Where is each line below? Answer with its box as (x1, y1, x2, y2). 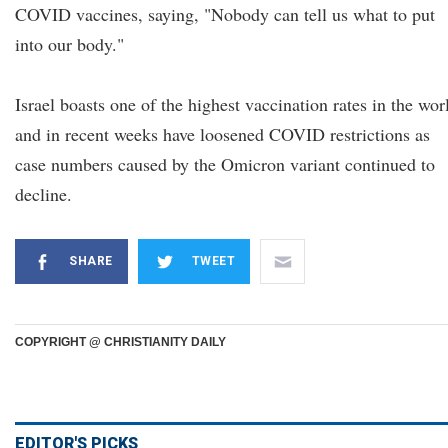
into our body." (15, 32, 124, 56)
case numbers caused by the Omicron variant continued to (15, 152, 435, 176)
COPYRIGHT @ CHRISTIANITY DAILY (15, 335, 226, 349)
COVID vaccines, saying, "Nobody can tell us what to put (15, 2, 435, 26)
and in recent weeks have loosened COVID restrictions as (15, 122, 430, 146)
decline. (15, 182, 72, 206)
